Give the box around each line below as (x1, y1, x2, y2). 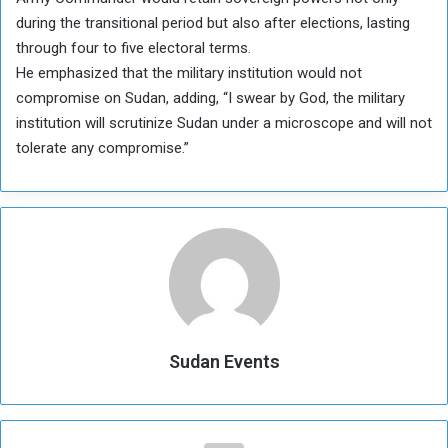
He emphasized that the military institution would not (16, 63, 362, 82)
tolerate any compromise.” (16, 138, 189, 157)
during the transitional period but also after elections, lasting (16, 13, 410, 32)
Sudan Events (168, 350, 280, 372)
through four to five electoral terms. (16, 38, 251, 57)
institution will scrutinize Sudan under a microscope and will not (16, 113, 432, 132)
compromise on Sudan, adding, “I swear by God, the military (16, 88, 405, 107)
